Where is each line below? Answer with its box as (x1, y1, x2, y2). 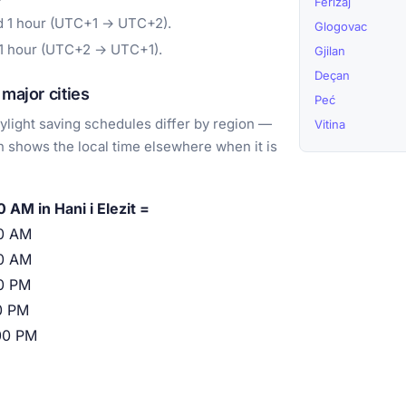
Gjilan (314, 43, 345, 59)
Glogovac (314, 19, 367, 34)
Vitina (314, 117, 345, 132)
